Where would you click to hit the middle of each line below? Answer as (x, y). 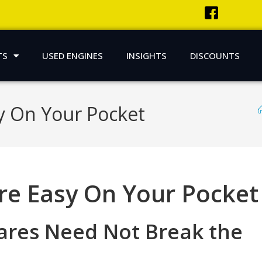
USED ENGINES (72, 56)
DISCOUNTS (215, 56)
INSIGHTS (146, 56)
